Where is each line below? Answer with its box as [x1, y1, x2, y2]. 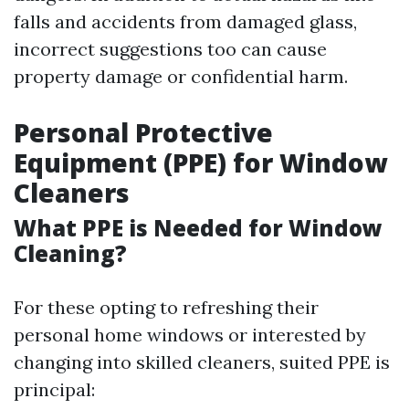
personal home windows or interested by [14, 323, 366, 346]
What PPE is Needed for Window [14, 213, 383, 243]
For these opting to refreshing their [14, 296, 319, 319]
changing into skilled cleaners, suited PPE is [14, 351, 390, 373]
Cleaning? [14, 238, 127, 268]
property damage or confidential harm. [14, 65, 348, 88]
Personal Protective [14, 115, 273, 150]
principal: [14, 378, 95, 401]
